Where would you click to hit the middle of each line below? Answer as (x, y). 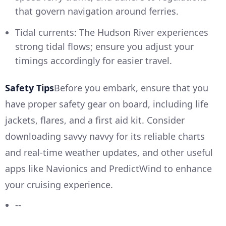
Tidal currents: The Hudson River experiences (112, 32)
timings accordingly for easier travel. (94, 61)
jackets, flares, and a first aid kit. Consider (95, 120)
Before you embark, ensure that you (131, 88)
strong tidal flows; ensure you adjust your (104, 46)
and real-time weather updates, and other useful (109, 152)
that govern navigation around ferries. (97, 11)
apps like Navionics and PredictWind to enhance (108, 168)
